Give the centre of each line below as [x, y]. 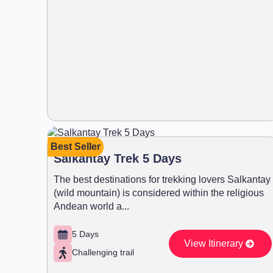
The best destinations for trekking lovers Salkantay [162, 179]
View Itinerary [213, 243]
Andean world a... [91, 206]
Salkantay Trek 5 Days [118, 158]
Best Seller [76, 146]
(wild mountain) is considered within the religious [159, 193]
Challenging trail [103, 253]
